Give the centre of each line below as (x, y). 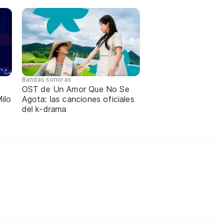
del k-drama (44, 109)
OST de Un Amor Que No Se (75, 89)
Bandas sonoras (47, 79)
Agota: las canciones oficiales (78, 99)
